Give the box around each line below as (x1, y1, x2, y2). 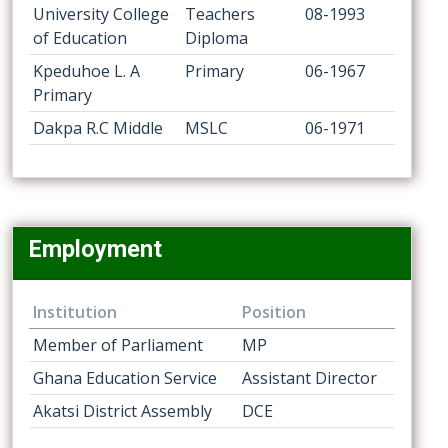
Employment (29, 235, 162, 263)
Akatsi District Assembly (33, 400, 212, 422)
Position (242, 301, 306, 323)
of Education (33, 27, 127, 49)
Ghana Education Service (33, 367, 217, 389)
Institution (33, 301, 117, 323)
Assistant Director (242, 367, 377, 389)
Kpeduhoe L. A (33, 60, 140, 82)
